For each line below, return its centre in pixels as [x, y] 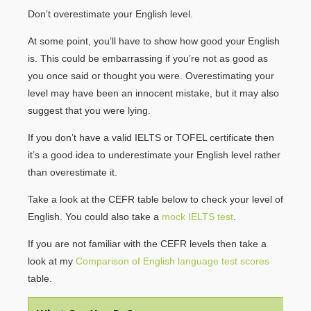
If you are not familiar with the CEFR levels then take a [147, 244]
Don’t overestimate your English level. [110, 14]
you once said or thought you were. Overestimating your [151, 76]
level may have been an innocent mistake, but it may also [153, 93]
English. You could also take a [95, 217]
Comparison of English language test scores [173, 261]
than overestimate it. [73, 172]
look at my [52, 261]
